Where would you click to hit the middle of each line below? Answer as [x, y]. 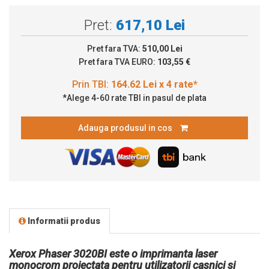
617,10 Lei [150, 25]
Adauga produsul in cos [126, 128]
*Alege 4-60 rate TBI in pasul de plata [134, 98]
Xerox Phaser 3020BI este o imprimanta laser [113, 253]
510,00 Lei [162, 48]
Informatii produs [63, 221]
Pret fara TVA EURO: [118, 62]
